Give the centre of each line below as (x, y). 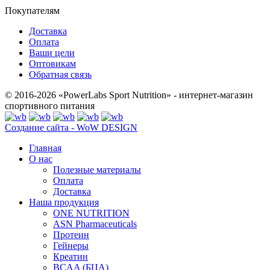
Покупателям (32, 11)
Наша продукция (64, 202)
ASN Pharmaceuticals (95, 224)
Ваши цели (52, 53)
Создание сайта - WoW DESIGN (71, 128)
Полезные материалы (97, 170)
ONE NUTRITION (91, 213)
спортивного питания (50, 106)
